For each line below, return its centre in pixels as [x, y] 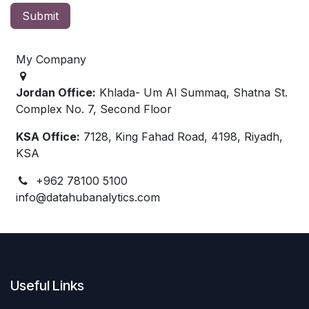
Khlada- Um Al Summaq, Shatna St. [192, 92]
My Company [51, 59]
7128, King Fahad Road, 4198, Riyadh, [181, 136]
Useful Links [47, 285]
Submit [40, 16]
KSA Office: [48, 136]
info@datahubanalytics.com [88, 197]
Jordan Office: [56, 92]
